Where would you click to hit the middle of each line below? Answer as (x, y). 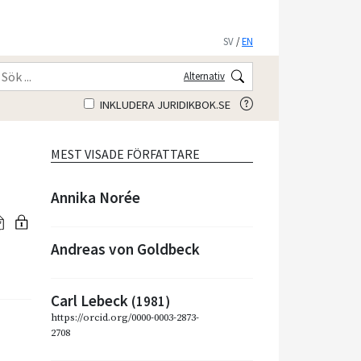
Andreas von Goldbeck (125, 249)
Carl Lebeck (91, 300)
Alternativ (204, 75)
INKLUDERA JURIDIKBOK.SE (164, 104)
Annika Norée (95, 197)
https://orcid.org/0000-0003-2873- (125, 317)
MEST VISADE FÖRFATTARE (125, 154)
